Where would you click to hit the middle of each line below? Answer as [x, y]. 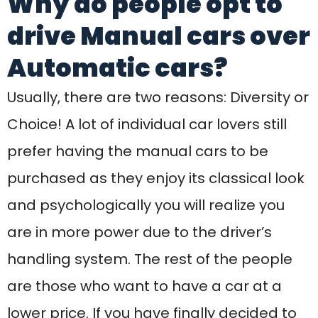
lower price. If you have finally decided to [152, 83]
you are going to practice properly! [132, 137]
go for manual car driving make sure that [155, 110]
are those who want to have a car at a [144, 56]
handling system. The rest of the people [150, 29]
